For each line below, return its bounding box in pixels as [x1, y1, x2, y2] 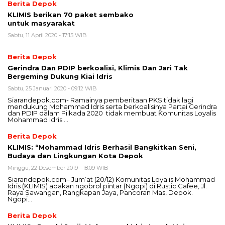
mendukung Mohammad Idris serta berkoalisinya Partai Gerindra [8, 102, 217, 111]
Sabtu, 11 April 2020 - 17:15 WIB [8, 32, 87, 39]
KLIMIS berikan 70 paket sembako [8, 11, 134, 19]
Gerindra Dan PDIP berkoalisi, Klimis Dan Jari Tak [8, 64, 188, 72]
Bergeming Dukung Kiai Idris [8, 72, 113, 81]
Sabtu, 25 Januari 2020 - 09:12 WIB [8, 85, 97, 92]
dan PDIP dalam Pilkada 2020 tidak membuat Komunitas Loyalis [8, 109, 216, 118]
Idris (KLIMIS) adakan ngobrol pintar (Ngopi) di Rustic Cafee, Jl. [8, 182, 207, 190]
